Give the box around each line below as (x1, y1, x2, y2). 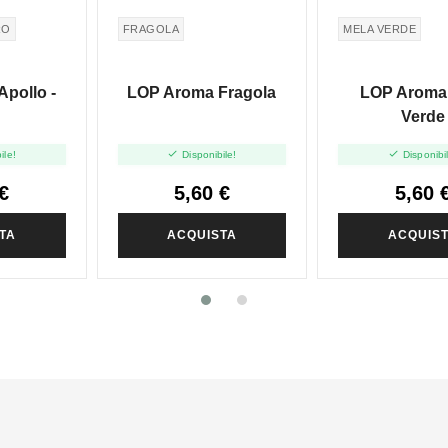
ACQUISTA (166, 227, 237, 242)
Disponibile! (182, 148, 237, 160)
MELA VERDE (343, 22, 417, 35)
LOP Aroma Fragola (126, 84, 277, 102)
